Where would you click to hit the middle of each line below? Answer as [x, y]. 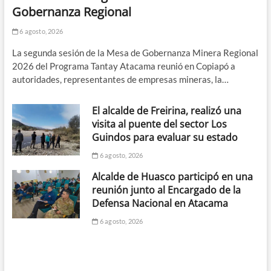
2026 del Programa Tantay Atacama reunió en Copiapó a [123, 66]
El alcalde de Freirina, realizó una [167, 111]
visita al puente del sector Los [160, 124]
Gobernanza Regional [71, 12]
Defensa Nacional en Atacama [160, 204]
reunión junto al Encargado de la [167, 190]
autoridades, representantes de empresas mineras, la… [120, 80]
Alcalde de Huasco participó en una [173, 177]
